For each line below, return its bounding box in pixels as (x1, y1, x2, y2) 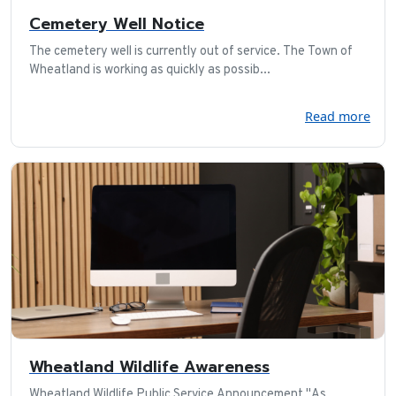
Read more (305, 107, 370, 125)
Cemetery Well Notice (29, 11, 204, 35)
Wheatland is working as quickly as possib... (29, 61, 270, 79)
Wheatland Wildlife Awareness (29, 354, 270, 378)
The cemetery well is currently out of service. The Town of (29, 42, 353, 60)
